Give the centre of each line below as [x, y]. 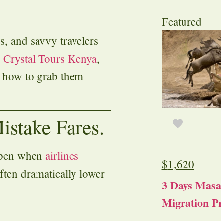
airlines [62, 155]
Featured [182, 21]
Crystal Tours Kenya [50, 58]
